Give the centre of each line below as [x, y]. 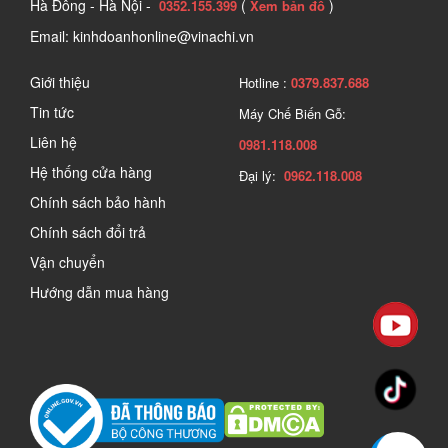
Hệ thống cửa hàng [91, 172]
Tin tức [52, 112]
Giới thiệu [60, 82]
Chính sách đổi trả [88, 232]
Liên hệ [53, 142]
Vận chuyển [67, 262]
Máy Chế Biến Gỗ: [292, 114]
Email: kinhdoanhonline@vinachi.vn [142, 36]
